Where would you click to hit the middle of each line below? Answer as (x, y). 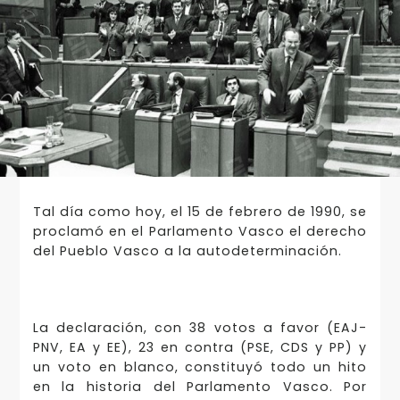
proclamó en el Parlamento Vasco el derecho (200, 231)
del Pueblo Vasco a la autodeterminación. (187, 250)
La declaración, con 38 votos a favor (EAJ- (200, 328)
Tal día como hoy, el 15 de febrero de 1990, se (200, 211)
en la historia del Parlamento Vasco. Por (200, 387)
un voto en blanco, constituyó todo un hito (200, 367)
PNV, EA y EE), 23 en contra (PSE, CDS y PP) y (200, 348)
